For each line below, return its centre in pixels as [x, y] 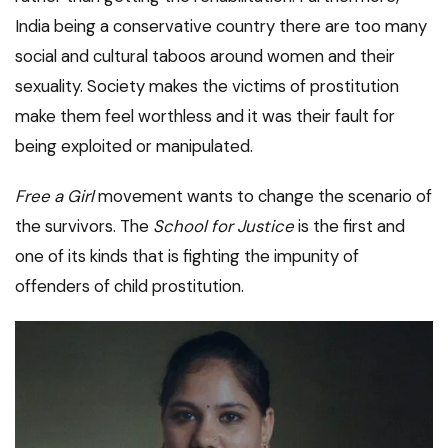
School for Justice [223, 226]
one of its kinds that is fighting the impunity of [187, 256]
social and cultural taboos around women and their [205, 56]
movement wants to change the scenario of [263, 196]
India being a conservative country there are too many [221, 26]
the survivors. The [84, 226]
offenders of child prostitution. [129, 286]
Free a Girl [54, 196]
